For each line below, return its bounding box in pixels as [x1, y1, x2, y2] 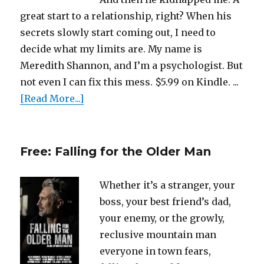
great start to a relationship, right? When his [20, 9, 232, 22]
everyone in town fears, [99, 245, 211, 257]
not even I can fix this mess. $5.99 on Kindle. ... [20, 75, 239, 88]
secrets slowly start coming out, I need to [20, 26, 216, 38]
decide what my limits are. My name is [20, 42, 203, 55]
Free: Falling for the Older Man [20, 144, 212, 159]
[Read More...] [20, 92, 84, 104]
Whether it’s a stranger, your [99, 179, 235, 191]
